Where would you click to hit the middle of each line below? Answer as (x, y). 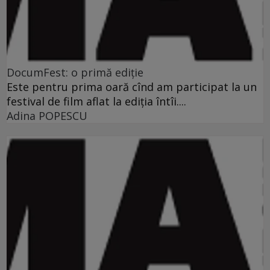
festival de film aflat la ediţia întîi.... (96, 101)
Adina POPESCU (47, 115)
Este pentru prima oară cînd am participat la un (132, 86)
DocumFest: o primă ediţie (75, 72)
